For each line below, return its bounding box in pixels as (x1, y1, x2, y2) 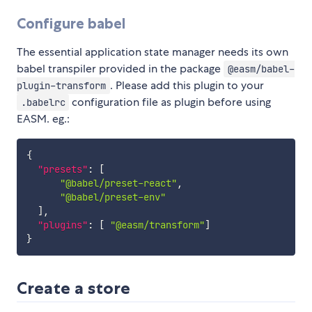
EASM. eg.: (17, 111, 70, 127)
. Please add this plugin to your (109, 78, 264, 93)
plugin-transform (17, 79, 106, 93)
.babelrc (20, 96, 65, 109)
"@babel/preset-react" (59, 177, 177, 190)
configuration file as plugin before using (69, 95, 272, 110)
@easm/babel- (227, 63, 295, 76)
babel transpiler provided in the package (17, 61, 224, 77)
